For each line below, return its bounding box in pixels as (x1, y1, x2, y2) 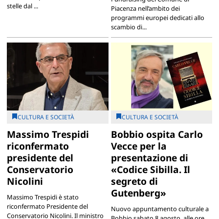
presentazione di (110, 151, 188, 164)
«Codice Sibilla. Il (110, 162, 190, 176)
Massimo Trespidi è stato (6, 192, 79, 201)
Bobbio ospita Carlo (110, 127, 203, 141)
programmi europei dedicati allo (110, 13, 204, 22)
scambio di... (110, 22, 147, 32)
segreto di (110, 174, 158, 188)
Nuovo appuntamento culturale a (110, 204, 209, 213)
